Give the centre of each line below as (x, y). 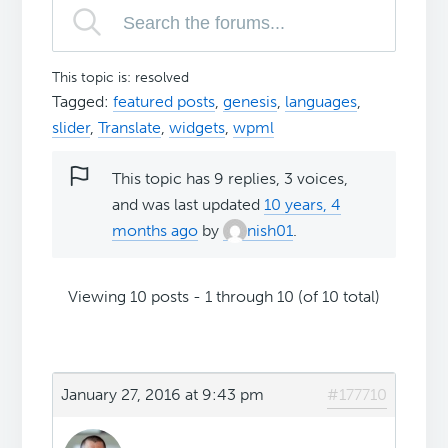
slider (71, 128)
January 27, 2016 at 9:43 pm (163, 395)
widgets (197, 128)
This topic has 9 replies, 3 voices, (230, 179)
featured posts (164, 102)
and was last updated (188, 205)
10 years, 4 (303, 205)
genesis (250, 102)
